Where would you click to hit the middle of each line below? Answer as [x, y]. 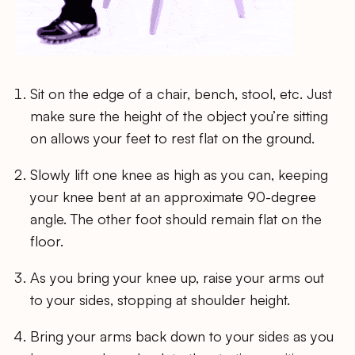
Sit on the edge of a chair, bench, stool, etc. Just [181, 93]
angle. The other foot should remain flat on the [176, 218]
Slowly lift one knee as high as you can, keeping [179, 174]
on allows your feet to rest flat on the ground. [173, 137]
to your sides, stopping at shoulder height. [160, 299]
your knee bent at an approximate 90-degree [174, 196]
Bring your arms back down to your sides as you [182, 336]
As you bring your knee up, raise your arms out [177, 277]
